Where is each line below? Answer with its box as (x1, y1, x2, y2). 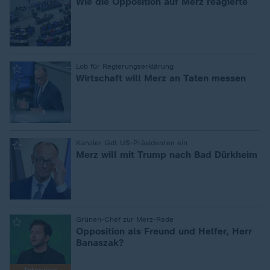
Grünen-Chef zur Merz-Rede (76, 215, 174, 224)
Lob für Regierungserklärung (76, 62, 174, 71)
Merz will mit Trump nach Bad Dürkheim (76, 149, 257, 160)
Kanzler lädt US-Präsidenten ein (76, 139, 187, 147)
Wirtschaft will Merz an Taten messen (76, 72, 246, 84)
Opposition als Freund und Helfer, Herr (76, 225, 252, 237)
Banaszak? (76, 237, 124, 248)
